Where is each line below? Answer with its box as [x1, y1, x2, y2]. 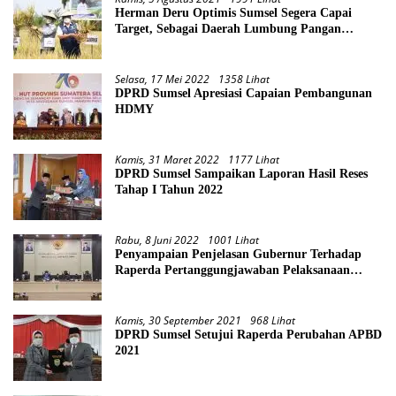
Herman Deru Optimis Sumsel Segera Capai [115, 5, 352, 19]
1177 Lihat [228, 151, 279, 167]
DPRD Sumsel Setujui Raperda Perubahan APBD [115, 327, 382, 341]
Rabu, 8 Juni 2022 [115, 232, 199, 247]
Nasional [115, 37, 161, 51]
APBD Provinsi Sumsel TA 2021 [115, 278, 285, 293]
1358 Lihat [218, 71, 270, 87]
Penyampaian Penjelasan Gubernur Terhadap [115, 247, 362, 261]
